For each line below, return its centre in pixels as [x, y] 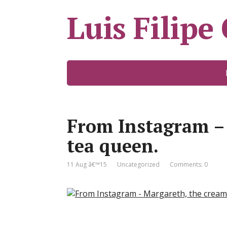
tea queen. [113, 146]
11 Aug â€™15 [87, 164]
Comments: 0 [189, 164]
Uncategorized [138, 164]
